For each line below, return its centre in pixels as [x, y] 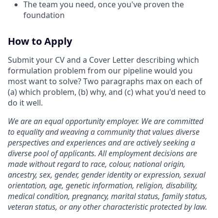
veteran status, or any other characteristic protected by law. [108, 207]
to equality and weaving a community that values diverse [104, 132]
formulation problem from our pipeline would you [100, 71]
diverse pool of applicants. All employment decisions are [102, 153]
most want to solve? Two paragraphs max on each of [105, 81]
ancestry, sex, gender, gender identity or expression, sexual [107, 175]
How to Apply [40, 41]
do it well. [25, 103]
